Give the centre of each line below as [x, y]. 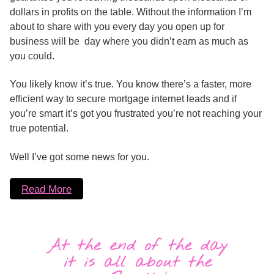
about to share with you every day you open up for [117, 26]
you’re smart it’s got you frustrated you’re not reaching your [136, 114]
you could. [32, 56]
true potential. [39, 128]
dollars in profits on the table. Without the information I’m [131, 12]
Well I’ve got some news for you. [80, 157]
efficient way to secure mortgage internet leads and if [123, 99]
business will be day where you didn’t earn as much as [129, 41]
